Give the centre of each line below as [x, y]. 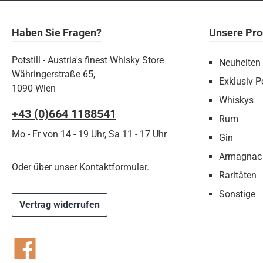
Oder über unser [45, 167]
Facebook [31, 254]
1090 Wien [34, 88]
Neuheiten [240, 63]
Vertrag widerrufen [60, 205]
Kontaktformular [113, 167]
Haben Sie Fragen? [57, 33]
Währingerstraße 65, [53, 74]
